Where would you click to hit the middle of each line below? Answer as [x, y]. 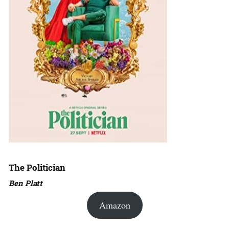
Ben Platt [26, 183]
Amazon [114, 205]
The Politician [37, 168]
